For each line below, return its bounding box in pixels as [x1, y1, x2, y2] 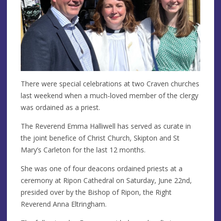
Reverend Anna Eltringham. [21, 199, 107, 209]
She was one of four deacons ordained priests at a [21, 163, 183, 173]
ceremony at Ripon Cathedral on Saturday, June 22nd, [21, 175, 192, 185]
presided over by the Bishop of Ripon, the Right [21, 187, 172, 197]
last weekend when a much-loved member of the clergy [21, 90, 198, 100]
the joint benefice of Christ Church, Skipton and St [21, 133, 180, 143]
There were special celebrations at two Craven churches [21, 78, 199, 88]
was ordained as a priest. [21, 102, 100, 112]
